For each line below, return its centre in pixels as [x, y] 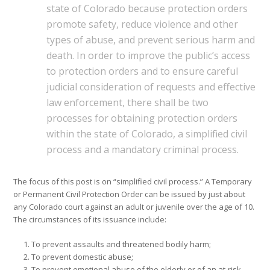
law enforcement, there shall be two [128, 102]
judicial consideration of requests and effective [151, 87]
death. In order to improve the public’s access [149, 55]
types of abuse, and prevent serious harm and [151, 40]
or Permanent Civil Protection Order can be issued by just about [130, 194]
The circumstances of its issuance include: [90, 219]
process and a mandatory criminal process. [143, 149]
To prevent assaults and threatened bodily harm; [121, 244]
